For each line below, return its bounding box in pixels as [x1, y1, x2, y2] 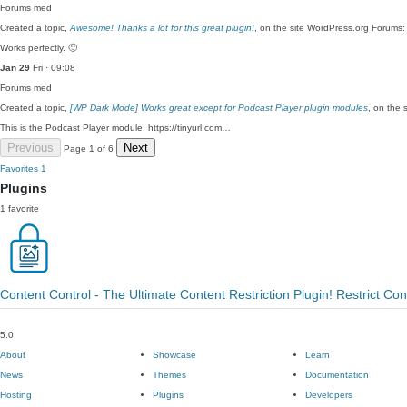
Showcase [153, 350, 196, 360]
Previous [7, 141, 54, 154]
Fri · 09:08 [30, 63, 75, 73]
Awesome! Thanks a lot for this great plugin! [70, 23, 254, 33]
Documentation [305, 370, 369, 380]
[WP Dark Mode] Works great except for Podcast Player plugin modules [70, 103, 368, 113]
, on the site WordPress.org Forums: [254, 23, 405, 33]
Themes [153, 370, 186, 380]
